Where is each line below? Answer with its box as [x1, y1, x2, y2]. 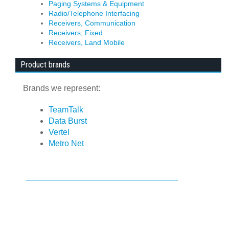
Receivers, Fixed [49, 29, 103, 37]
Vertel [49, 128, 70, 136]
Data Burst [49, 117, 87, 125]
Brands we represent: [23, 84, 100, 93]
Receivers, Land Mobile [49, 39, 125, 47]
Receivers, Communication [49, 19, 135, 27]
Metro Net [49, 139, 84, 148]
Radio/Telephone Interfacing [49, 10, 140, 17]
